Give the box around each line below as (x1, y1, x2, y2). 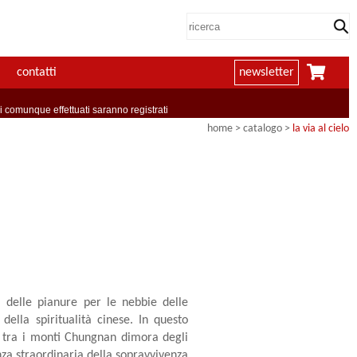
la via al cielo (292, 123, 349, 135)
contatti (16, 66, 57, 80)
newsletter (239, 66, 294, 80)
